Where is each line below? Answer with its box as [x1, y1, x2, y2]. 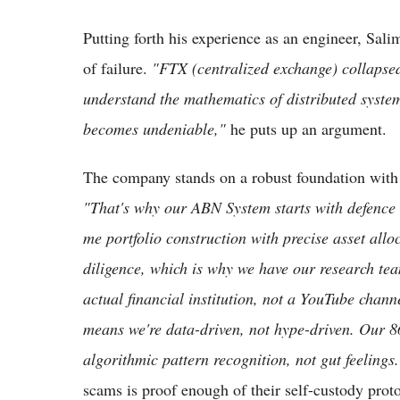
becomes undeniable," [83, 118, 226, 140]
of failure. [83, 57, 152, 79]
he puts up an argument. [226, 118, 387, 140]
